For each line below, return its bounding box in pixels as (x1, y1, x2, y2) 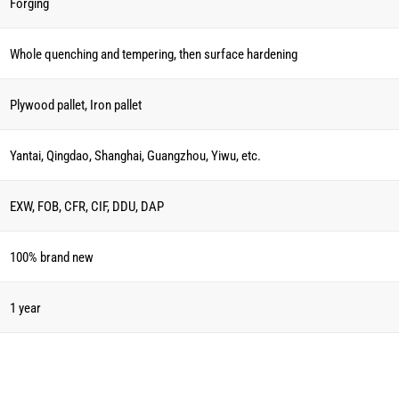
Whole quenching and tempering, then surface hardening (10, 45, 297, 62)
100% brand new (10, 248, 94, 265)
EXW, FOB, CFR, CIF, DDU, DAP (10, 197, 164, 215)
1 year (10, 298, 41, 316)
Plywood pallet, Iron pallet (10, 95, 142, 113)
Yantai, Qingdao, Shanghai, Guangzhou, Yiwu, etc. (10, 146, 261, 164)
